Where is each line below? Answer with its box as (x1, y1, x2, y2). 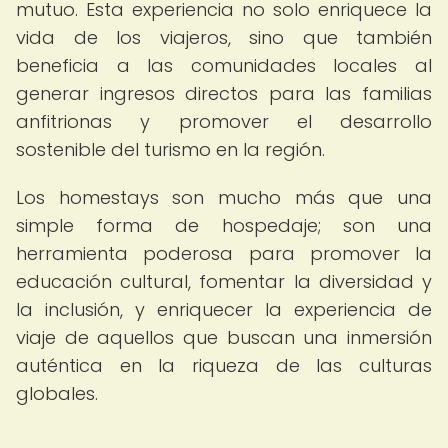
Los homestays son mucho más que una (16, 185, 432, 210)
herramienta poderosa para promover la (16, 241, 432, 266)
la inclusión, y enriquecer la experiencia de (16, 297, 432, 322)
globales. (16, 381, 98, 406)
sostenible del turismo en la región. (16, 137, 325, 162)
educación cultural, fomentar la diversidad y (16, 269, 432, 294)
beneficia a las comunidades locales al (16, 53, 432, 78)
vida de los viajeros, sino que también (16, 25, 432, 50)
